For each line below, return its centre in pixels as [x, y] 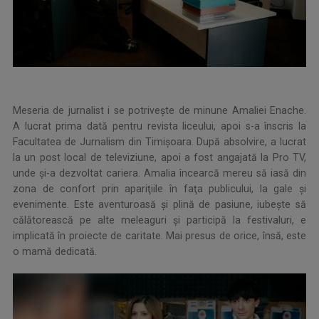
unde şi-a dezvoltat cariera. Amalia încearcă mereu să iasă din [159, 173]
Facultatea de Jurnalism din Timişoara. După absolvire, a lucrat [159, 142]
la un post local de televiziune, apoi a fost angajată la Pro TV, [159, 158]
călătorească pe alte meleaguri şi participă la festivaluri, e [159, 220]
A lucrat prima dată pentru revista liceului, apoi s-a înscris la [159, 126]
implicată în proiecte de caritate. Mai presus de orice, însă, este [159, 236]
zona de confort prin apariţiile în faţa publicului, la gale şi [159, 189]
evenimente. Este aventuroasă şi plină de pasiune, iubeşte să [159, 205]
